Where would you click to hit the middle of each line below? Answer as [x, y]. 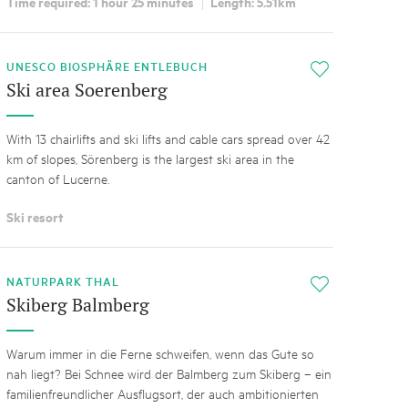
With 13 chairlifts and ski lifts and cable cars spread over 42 [168, 138]
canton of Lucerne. [57, 178]
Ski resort [35, 217]
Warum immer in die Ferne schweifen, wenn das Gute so [160, 353]
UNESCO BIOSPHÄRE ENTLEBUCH [110, 66]
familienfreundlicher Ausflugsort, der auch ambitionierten [162, 393]
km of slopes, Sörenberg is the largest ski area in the [150, 158]
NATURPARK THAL [62, 281]
